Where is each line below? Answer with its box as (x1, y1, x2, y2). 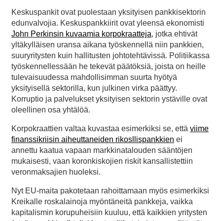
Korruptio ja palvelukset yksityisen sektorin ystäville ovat (11, 95, 207, 104)
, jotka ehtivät (151, 30, 197, 38)
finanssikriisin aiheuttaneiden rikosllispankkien (11, 135, 174, 144)
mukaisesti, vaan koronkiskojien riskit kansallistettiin (11, 157, 193, 166)
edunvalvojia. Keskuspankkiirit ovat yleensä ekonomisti (11, 19, 204, 28)
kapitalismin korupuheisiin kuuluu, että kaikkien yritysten (11, 208, 207, 217)
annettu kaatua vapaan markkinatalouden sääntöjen (11, 146, 192, 155)
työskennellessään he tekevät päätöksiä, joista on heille (11, 62, 206, 71)
